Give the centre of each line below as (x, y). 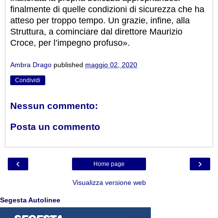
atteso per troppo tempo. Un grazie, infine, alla (100, 21)
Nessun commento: (54, 106)
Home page (109, 164)
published (69, 64)
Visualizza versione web (109, 182)
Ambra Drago (31, 64)
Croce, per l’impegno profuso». (70, 43)
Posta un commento (55, 127)
